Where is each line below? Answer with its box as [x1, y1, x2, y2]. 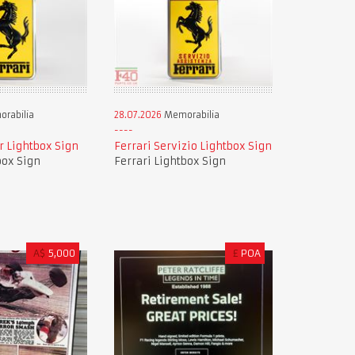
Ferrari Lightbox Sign [113, 155, 226, 169]
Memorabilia [161, 109, 219, 121]
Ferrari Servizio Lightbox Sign [113, 139, 272, 154]
